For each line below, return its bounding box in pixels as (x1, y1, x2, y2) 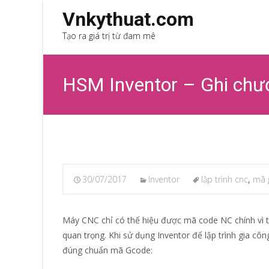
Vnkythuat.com (62, 8, 194, 31)
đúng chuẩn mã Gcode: (62, 244, 153, 256)
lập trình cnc (201, 174, 248, 185)
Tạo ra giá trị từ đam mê (62, 30, 156, 41)
